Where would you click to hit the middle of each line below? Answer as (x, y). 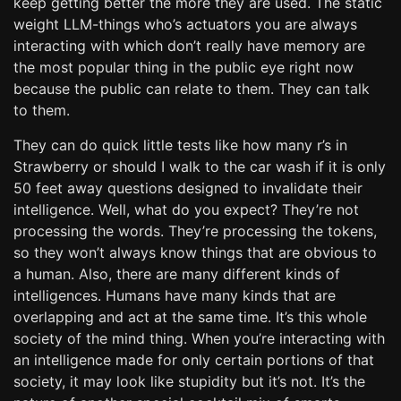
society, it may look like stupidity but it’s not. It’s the (189, 381)
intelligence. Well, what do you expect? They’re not (186, 209)
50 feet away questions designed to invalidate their (188, 188)
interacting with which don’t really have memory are (189, 46)
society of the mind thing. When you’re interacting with (199, 338)
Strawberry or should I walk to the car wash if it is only (200, 166)
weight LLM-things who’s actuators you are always (185, 24)
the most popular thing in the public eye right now (183, 67)
